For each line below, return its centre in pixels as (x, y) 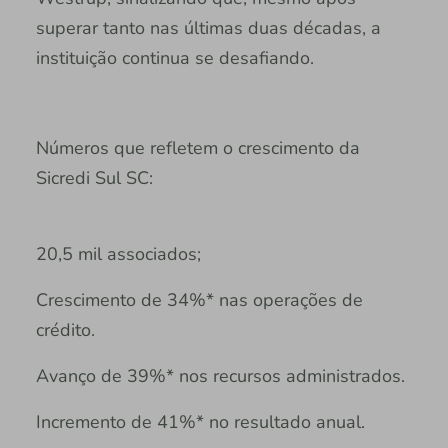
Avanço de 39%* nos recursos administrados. (220, 375)
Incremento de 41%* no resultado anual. (200, 421)
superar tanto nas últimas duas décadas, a (208, 27)
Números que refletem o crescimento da (197, 147)
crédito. (65, 329)
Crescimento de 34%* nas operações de (199, 299)
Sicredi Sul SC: (94, 177)
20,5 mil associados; (118, 253)
